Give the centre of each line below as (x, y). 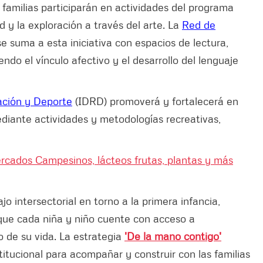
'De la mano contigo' (173, 236)
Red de (199, 24)
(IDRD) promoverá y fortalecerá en (155, 101)
